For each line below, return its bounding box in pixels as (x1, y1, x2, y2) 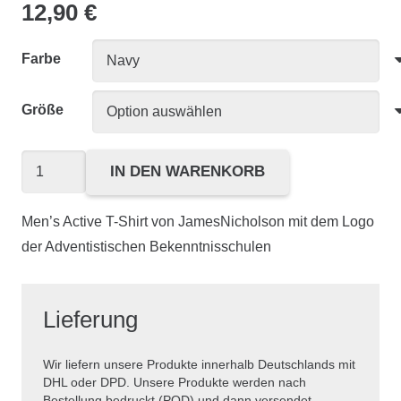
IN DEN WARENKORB (110, 163, 266, 181)
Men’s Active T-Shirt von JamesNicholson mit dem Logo (21, 213, 374, 229)
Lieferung (43, 305, 138, 333)
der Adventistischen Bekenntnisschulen (21, 238, 271, 254)
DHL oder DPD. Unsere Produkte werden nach (43, 375, 306, 389)
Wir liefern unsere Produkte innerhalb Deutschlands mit (43, 357, 355, 371)
